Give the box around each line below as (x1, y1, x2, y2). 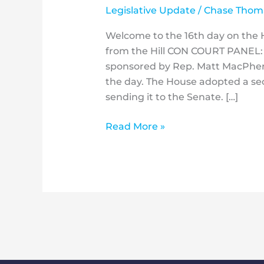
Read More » (105, 121, 165, 133)
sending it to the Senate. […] (105, 91, 238, 103)
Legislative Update (105, 4, 196, 16)
